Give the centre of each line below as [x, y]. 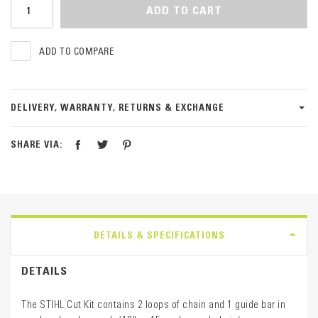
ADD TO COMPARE [77, 51]
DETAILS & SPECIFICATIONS [159, 235]
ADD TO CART [184, 10]
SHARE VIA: [37, 144]
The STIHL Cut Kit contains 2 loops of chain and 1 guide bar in [153, 304]
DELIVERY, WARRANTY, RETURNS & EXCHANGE [117, 107]
